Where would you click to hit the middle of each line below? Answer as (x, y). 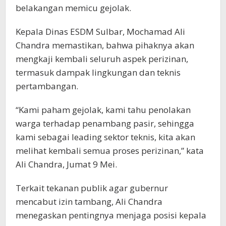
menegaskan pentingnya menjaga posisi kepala (111, 215)
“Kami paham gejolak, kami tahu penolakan (103, 110)
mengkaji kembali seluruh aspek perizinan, (102, 59)
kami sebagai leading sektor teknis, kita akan (105, 137)
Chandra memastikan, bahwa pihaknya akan (105, 45)
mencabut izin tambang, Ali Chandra (89, 202)
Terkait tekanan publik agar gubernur (92, 188)
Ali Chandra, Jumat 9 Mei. (66, 164)
